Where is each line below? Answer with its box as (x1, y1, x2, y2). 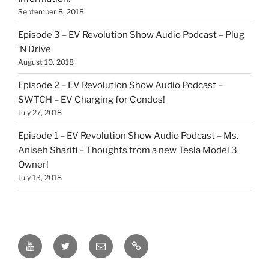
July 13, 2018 (18, 173, 62, 182)
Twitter (60, 235, 92, 247)
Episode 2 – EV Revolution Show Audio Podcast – (18, 80, 223, 91)
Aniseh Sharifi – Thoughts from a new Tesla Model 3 (18, 145, 237, 156)
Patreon (131, 250, 167, 262)
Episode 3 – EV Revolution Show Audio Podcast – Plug (18, 29, 244, 40)
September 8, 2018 (18, 7, 84, 16)
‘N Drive (18, 44, 51, 55)
